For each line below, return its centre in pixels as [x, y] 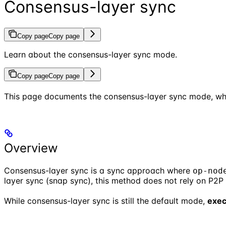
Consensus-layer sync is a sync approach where [98, 170]
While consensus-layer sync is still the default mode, [106, 201]
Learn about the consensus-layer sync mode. [91, 54]
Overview [31, 148]
